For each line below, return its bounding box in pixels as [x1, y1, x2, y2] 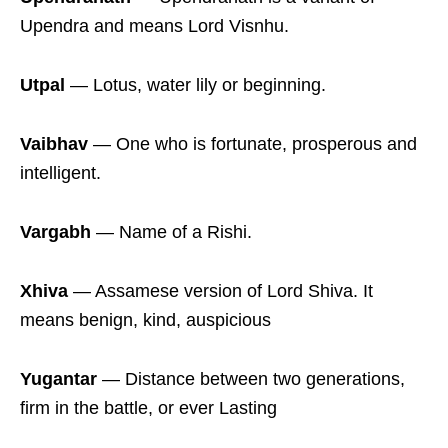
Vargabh [20, 222, 91, 243]
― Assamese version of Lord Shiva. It [68, 281, 373, 302]
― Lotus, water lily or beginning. [65, 75, 326, 96]
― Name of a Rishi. [91, 222, 252, 243]
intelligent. [20, 163, 101, 184]
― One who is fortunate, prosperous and [88, 134, 417, 155]
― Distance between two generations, [97, 369, 405, 390]
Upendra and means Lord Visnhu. [20, 16, 289, 37]
